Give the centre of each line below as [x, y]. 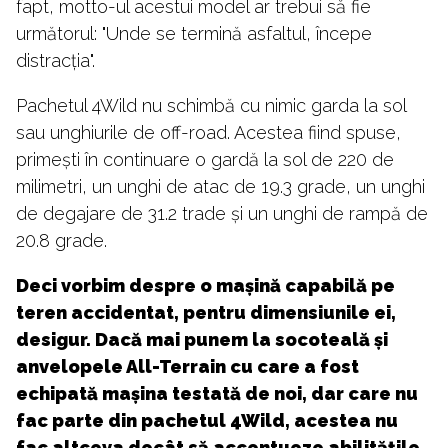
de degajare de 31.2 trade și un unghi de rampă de [222, 214]
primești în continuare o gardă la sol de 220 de [205, 160]
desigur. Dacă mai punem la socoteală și [202, 340]
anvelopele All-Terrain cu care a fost [187, 367]
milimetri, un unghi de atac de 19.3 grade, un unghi [220, 187]
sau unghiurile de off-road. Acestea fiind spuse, [208, 133]
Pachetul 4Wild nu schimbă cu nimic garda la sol [211, 106]
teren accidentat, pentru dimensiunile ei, [206, 313]
